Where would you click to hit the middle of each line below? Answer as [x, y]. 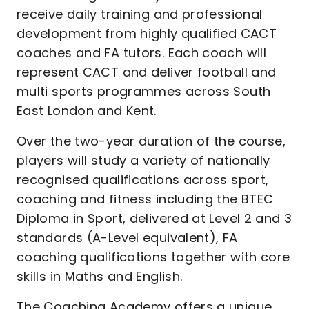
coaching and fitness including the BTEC [145, 199]
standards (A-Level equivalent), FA [127, 238]
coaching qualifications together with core [153, 257]
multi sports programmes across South [144, 91]
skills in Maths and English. [100, 276]
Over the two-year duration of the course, [151, 141]
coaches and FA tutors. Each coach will [142, 53]
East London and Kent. [87, 111]
